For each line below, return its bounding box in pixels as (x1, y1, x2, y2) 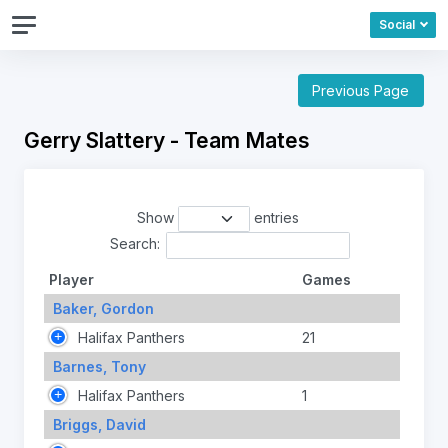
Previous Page (312, 82, 410, 100)
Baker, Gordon (52, 299, 154, 317)
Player (48, 270, 94, 288)
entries (249, 209, 299, 227)
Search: (110, 235, 160, 253)
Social (378, 17, 415, 33)
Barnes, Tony (52, 357, 146, 375)
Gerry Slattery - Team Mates (24, 127, 310, 153)
